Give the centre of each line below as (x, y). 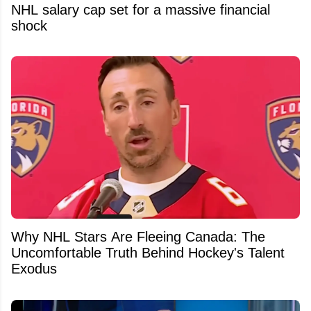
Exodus (34, 269)
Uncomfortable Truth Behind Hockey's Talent (148, 253)
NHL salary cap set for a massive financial (141, 9)
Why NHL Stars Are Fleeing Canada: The (138, 237)
